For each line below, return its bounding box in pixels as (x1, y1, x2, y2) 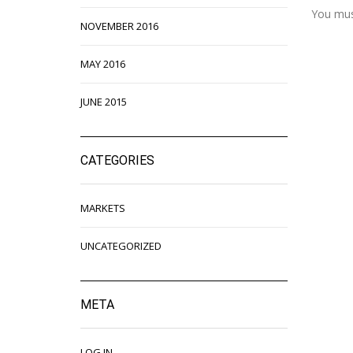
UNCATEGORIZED (80, 238, 162, 253)
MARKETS (80, 200, 125, 215)
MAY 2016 (80, 56, 125, 71)
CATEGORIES (80, 152, 154, 168)
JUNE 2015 (80, 94, 127, 109)
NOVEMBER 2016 (80, 18, 158, 33)
